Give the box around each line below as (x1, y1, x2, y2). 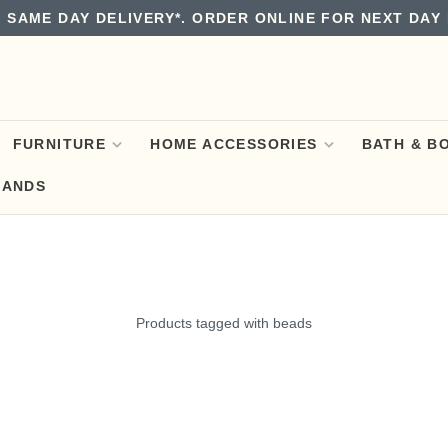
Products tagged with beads (136, 315, 312, 331)
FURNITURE (12, 136, 107, 152)
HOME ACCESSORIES (150, 136, 318, 152)
